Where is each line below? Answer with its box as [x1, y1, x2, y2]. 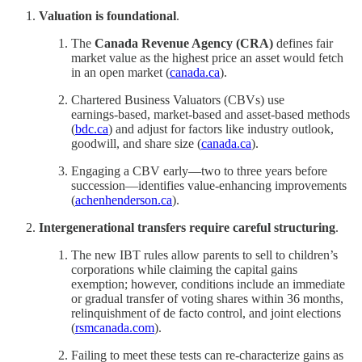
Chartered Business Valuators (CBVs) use [71, 92, 284, 107]
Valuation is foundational [39, 8, 176, 23]
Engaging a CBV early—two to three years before [71, 163, 327, 178]
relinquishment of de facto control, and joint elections [71, 305, 341, 320]
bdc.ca [75, 121, 108, 136]
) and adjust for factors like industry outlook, [108, 121, 334, 136]
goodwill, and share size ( [71, 136, 201, 150]
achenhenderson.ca [75, 192, 172, 207]
